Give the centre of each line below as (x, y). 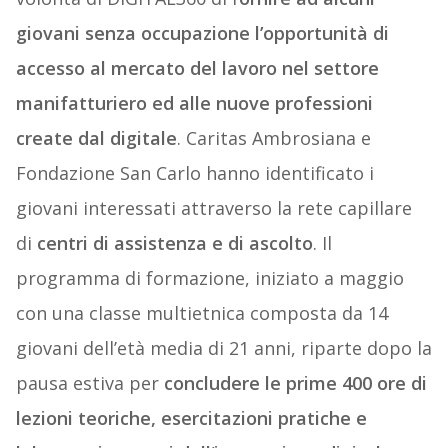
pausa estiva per (89, 383)
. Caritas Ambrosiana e (273, 138)
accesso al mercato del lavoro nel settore (197, 68)
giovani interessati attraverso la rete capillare (213, 208)
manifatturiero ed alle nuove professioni (194, 103)
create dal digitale (96, 138)
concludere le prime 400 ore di (295, 383)
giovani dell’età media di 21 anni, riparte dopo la (223, 348)
